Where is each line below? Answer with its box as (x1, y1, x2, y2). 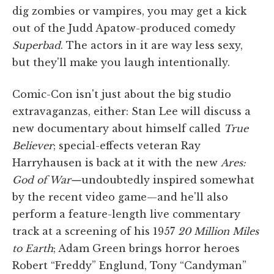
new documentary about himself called (12, 122, 224, 135)
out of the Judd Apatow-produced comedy (12, 21, 235, 34)
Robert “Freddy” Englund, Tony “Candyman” (12, 259, 246, 272)
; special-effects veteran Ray (53, 139, 201, 152)
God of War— (12, 173, 81, 186)
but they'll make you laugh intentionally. (12, 56, 230, 68)
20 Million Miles (178, 224, 259, 237)
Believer (12, 139, 53, 152)
